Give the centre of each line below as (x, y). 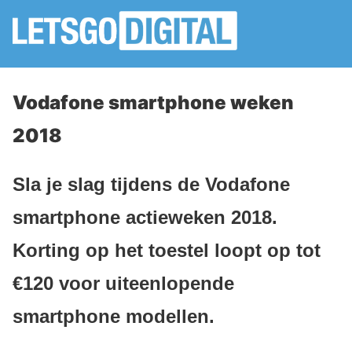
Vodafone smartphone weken (153, 103)
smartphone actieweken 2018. (145, 217)
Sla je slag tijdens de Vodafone (151, 184)
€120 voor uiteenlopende (123, 283)
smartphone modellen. (114, 316)
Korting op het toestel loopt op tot (167, 250)
